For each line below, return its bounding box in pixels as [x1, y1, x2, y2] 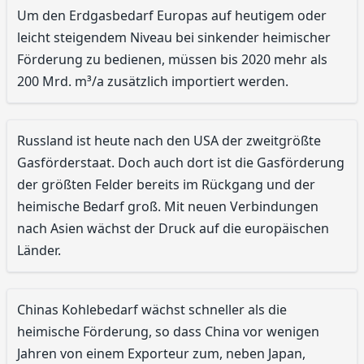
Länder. [17, 241, 61, 260]
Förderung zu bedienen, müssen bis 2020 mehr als [17, 50, 327, 69]
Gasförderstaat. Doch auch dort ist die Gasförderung [17, 154, 344, 172]
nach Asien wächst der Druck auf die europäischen [17, 219, 329, 238]
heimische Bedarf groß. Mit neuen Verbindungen [17, 197, 318, 216]
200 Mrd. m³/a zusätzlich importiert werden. [17, 72, 288, 91]
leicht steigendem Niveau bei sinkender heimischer [17, 28, 331, 47]
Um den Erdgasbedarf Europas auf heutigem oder [17, 6, 327, 25]
